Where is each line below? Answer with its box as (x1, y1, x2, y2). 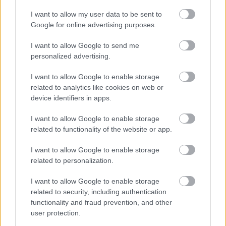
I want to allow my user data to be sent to (31, 10, 162, 18)
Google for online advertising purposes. (31, 20, 156, 29)
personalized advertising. (31, 51, 110, 60)
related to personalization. (31, 156, 114, 164)
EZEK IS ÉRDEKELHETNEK (15, 58, 168, 71)
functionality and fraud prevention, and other (31, 198, 172, 206)
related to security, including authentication (31, 187, 166, 196)
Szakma (20, 101, 42, 108)
